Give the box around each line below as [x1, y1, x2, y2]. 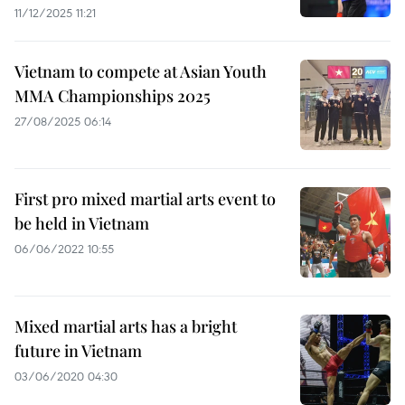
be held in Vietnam [14, 212, 149, 234]
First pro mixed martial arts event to [14, 188, 276, 210]
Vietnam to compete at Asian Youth [14, 61, 267, 82]
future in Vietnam [14, 340, 142, 362]
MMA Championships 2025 [14, 85, 211, 107]
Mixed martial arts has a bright [14, 316, 237, 337]
